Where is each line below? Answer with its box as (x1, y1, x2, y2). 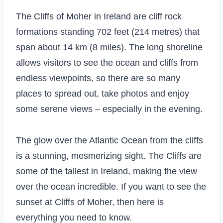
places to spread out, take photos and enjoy (16, 88, 189, 99)
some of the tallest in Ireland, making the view (16, 166, 197, 176)
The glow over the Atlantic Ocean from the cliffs (16, 135, 203, 145)
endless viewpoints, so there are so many (16, 73, 180, 83)
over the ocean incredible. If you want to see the (16, 181, 206, 192)
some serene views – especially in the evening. (16, 104, 203, 114)
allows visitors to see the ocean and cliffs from (16, 57, 198, 68)
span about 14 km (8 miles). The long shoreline (16, 42, 203, 52)
